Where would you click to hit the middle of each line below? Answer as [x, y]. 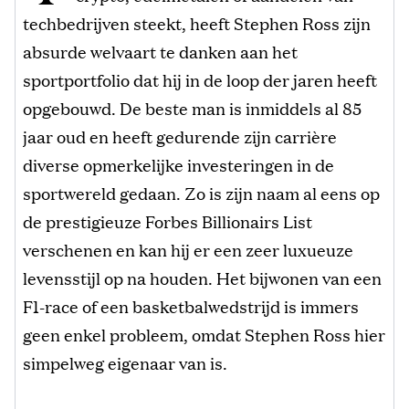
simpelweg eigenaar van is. [125, 362]
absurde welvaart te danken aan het [160, 51]
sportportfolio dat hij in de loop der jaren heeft [200, 79]
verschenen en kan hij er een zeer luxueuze [188, 249]
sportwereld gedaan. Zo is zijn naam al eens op [201, 192]
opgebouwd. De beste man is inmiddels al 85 [192, 107]
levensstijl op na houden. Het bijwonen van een [202, 277]
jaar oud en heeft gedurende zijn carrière [180, 136]
